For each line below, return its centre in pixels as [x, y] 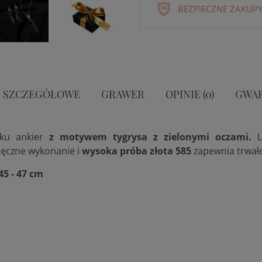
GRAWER [123, 94]
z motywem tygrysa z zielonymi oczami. [150, 137]
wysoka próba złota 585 [137, 151]
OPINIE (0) [190, 94]
